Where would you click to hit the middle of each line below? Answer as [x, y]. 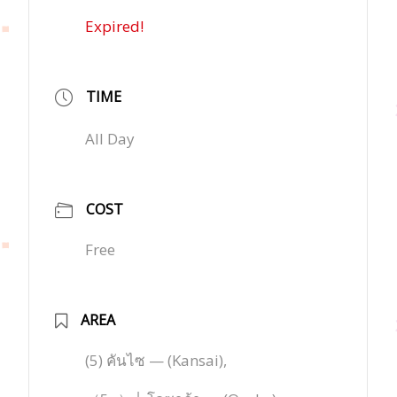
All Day [110, 138]
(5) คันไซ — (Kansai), [156, 360]
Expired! [115, 26]
